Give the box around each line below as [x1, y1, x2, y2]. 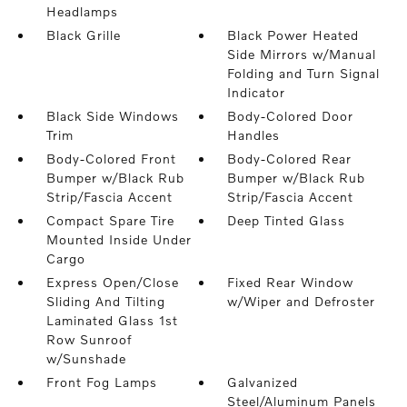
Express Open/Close [45, 274, 179, 291]
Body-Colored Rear [227, 151, 352, 167]
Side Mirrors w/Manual [227, 46, 377, 63]
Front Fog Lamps [45, 374, 157, 391]
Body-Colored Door [227, 108, 354, 124]
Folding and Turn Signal [227, 65, 381, 82]
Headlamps [45, 4, 118, 20]
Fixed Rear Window [227, 274, 354, 291]
